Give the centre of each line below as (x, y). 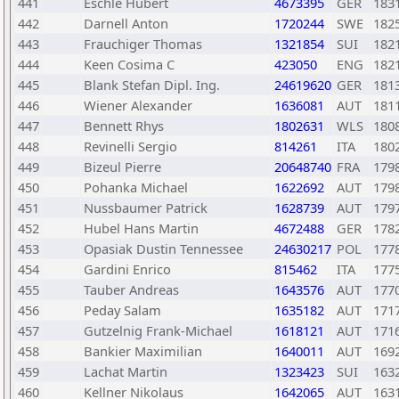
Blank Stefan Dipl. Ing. (152, 85)
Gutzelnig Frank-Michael (158, 330)
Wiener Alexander (138, 105)
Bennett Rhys (124, 126)
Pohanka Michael (136, 187)
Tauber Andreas (131, 289)
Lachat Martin (126, 371)
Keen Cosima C (129, 64)
